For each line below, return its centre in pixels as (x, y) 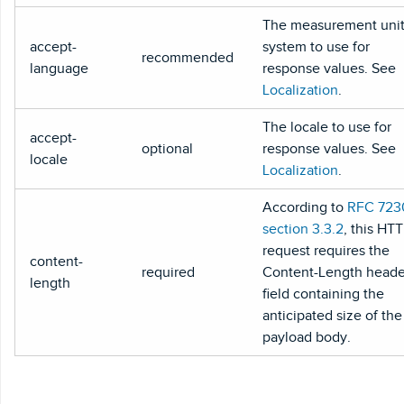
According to (305, 207)
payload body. (307, 337)
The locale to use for (327, 127)
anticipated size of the (332, 315)
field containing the (323, 294)
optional (167, 148)
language (59, 68)
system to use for (316, 46)
